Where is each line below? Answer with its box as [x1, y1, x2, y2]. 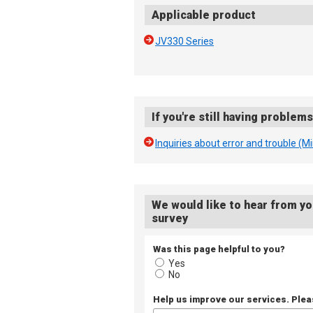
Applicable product [152, 8, 256, 22]
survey [152, 212, 188, 225]
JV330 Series [155, 36, 214, 47]
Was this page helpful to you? [153, 244, 285, 254]
